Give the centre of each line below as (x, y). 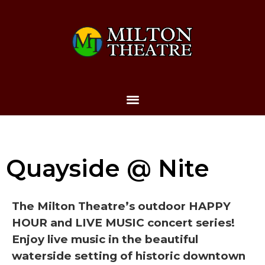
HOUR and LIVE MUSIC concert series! (123, 222)
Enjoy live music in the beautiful (105, 239)
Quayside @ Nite (108, 168)
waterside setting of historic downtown (129, 256)
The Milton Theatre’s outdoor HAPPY (121, 206)
